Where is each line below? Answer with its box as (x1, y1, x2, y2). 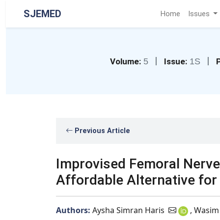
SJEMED (24, 8, 61, 20)
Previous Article (73, 127, 130, 135)
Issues (188, 9, 212, 18)
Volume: (110, 56, 141, 66)
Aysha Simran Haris (92, 205, 166, 216)
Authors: (56, 205, 92, 216)
